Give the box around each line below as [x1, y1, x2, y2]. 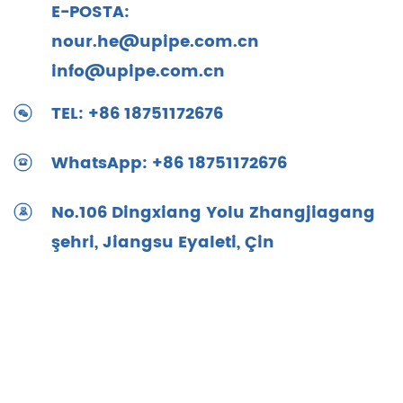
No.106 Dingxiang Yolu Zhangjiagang [51, 199, 375, 226]
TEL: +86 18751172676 [51, 100, 223, 127]
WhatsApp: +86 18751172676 [51, 149, 287, 176]
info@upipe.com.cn [51, 58, 225, 85]
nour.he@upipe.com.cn [51, 28, 259, 55]
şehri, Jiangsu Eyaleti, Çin [51, 228, 274, 255]
